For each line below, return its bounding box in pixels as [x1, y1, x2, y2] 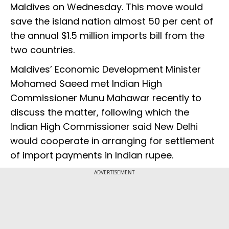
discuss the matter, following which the [10, 106, 189, 119]
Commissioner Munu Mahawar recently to [10, 91, 201, 105]
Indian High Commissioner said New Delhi [10, 120, 198, 133]
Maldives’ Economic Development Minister [10, 63, 201, 76]
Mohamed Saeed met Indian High [10, 77, 162, 90]
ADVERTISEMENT [94, 169, 135, 176]
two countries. [10, 43, 75, 57]
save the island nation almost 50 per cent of [10, 15, 213, 28]
